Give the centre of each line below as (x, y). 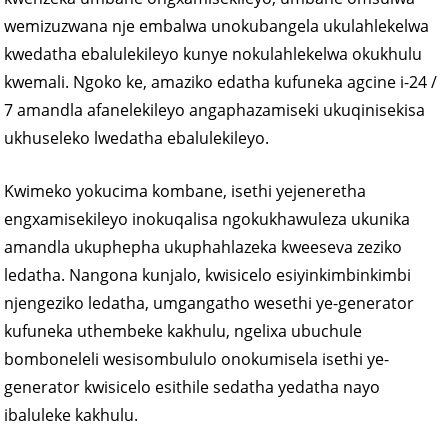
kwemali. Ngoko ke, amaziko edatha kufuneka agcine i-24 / (221, 81)
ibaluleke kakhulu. (71, 414)
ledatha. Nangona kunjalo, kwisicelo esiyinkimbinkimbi (208, 274)
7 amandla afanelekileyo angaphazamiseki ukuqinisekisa (215, 109)
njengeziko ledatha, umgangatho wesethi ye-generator (209, 302)
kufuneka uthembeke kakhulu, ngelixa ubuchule (183, 330)
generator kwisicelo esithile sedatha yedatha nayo (192, 386)
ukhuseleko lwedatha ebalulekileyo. (137, 137)
